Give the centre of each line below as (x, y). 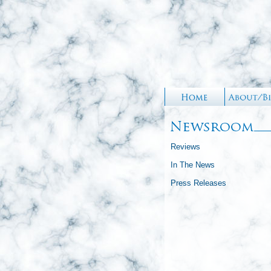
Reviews (185, 147)
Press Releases (198, 183)
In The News (193, 165)
